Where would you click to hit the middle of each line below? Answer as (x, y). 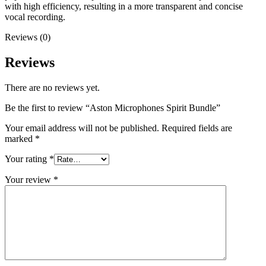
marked (20, 138)
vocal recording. (35, 17)
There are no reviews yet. (52, 87)
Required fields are (197, 128)
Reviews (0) (28, 37)
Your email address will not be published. (82, 128)
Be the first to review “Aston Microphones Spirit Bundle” (113, 107)
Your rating (27, 159)
